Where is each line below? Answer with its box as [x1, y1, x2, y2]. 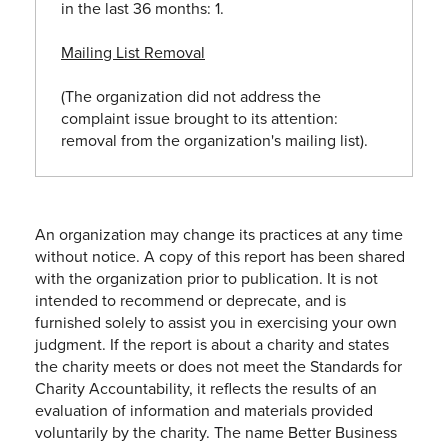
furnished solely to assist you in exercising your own [35, 310, 397, 333]
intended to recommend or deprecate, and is [35, 288, 346, 311]
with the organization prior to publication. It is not [35, 266, 378, 289]
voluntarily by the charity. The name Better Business [35, 420, 397, 443]
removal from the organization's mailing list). [61, 128, 368, 151]
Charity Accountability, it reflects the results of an [35, 376, 377, 399]
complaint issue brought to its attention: [61, 106, 338, 129]
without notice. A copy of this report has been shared [35, 244, 405, 267]
